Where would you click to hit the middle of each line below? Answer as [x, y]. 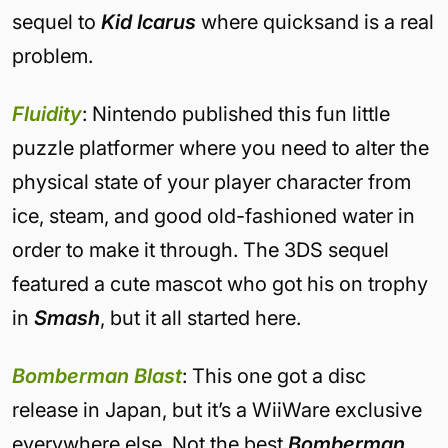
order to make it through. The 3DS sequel [200, 250]
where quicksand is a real [315, 22]
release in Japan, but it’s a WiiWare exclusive [217, 410]
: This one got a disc [274, 376]
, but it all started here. [200, 318]
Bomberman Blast [97, 376]
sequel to [56, 22]
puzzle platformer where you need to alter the [220, 148]
